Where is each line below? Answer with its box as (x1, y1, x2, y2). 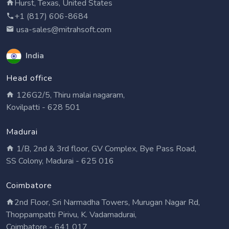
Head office (6, 73, 53, 84)
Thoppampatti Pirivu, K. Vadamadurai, (6, 209, 136, 220)
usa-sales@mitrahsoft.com (14, 24, 111, 35)
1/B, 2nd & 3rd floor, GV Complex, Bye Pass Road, (14, 143, 196, 154)
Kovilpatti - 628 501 (6, 102, 80, 113)
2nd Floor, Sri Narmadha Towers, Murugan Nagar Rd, (14, 197, 200, 208)
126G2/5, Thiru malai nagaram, (14, 89, 125, 101)
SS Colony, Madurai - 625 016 (6, 155, 114, 167)
